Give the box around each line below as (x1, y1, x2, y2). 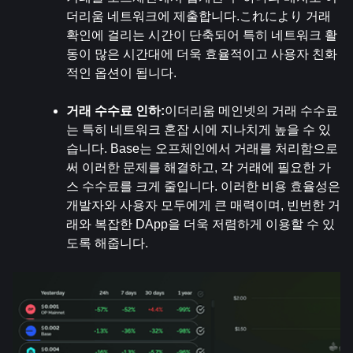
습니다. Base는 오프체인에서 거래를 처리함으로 (66, 142, 338, 155)
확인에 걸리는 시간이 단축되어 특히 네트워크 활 (66, 28, 337, 42)
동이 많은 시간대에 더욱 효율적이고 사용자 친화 (66, 47, 337, 61)
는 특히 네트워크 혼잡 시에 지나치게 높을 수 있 (66, 123, 331, 136)
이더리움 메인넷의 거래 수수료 (165, 104, 338, 117)
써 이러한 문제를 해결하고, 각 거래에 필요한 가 (66, 161, 331, 174)
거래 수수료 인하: (66, 104, 165, 117)
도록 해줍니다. (66, 236, 148, 250)
